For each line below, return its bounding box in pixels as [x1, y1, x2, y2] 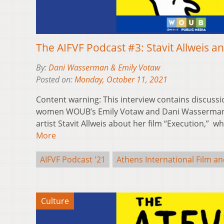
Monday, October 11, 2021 [74, 73, 167, 85]
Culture [41, 195, 69, 206]
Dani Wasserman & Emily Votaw [48, 61, 160, 73]
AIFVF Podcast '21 [40, 153, 105, 165]
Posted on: [36, 73, 74, 85]
